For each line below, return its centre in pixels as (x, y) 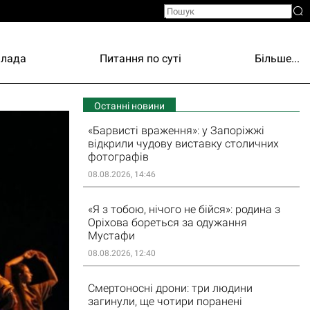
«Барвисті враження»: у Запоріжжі (176, 130)
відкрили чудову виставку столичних (183, 144)
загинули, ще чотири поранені (165, 301)
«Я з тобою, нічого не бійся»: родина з (184, 209)
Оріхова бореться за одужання (167, 222)
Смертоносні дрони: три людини (170, 288)
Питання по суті (141, 58)
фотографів (118, 157)
